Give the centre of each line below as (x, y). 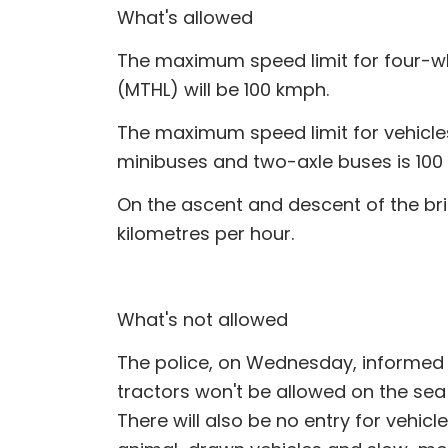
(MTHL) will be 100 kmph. (223, 89)
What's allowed (185, 17)
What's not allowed (202, 319)
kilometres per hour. (205, 233)
